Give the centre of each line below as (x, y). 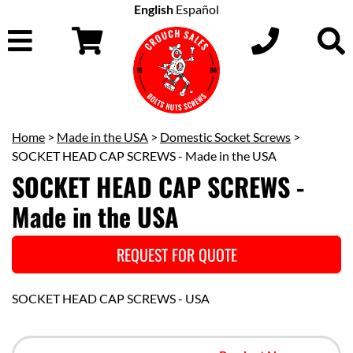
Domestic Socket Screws (225, 137)
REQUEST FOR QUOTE (176, 255)
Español (197, 9)
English (154, 9)
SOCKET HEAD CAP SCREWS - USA (111, 298)
